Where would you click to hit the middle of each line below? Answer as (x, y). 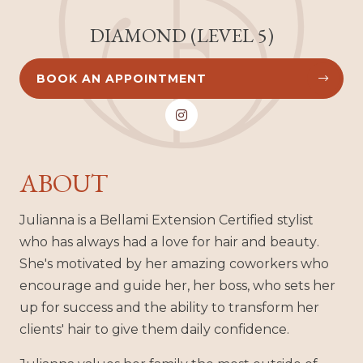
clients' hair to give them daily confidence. (154, 330)
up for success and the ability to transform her (169, 308)
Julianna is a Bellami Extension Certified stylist (167, 220)
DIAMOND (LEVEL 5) (181, 36)
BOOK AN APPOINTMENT (122, 79)
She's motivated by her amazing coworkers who (174, 264)
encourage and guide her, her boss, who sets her (177, 286)
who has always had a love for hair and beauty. (169, 242)
